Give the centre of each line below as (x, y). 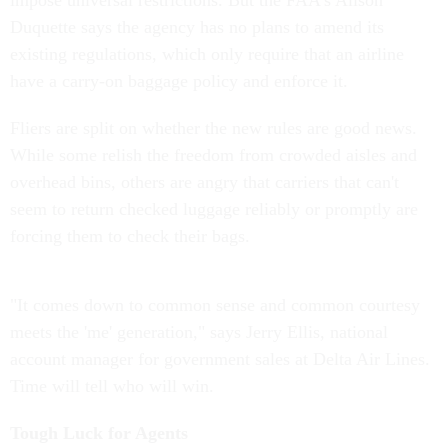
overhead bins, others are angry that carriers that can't (204, 182)
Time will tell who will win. (112, 386)
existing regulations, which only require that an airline (207, 54)
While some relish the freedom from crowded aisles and (213, 155)
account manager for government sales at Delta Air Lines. (220, 359)
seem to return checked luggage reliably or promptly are (214, 209)
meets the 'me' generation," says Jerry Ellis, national (199, 332)
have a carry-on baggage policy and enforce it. (179, 81)
